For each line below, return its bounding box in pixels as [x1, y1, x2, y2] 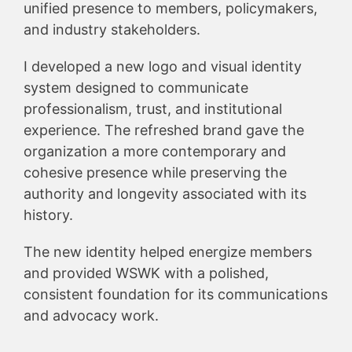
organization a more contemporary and [24, 142, 286, 159]
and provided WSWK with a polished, [24, 264, 269, 281]
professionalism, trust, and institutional [24, 100, 282, 117]
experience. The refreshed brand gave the [24, 121, 304, 138]
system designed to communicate [24, 79, 248, 96]
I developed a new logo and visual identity [24, 57, 302, 75]
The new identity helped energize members [24, 243, 312, 260]
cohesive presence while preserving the [24, 163, 287, 181]
